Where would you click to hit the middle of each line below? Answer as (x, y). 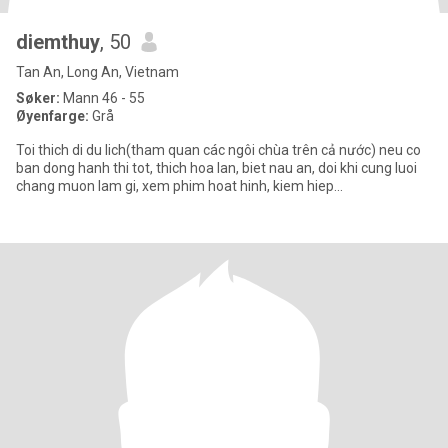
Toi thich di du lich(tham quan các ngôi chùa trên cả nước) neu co (218, 150)
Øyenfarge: (54, 116)
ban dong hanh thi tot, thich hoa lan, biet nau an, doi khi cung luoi (216, 168)
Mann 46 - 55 (102, 98)
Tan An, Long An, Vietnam (97, 72)
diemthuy (58, 42)
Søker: (38, 98)
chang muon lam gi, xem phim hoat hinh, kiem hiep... (179, 186)
